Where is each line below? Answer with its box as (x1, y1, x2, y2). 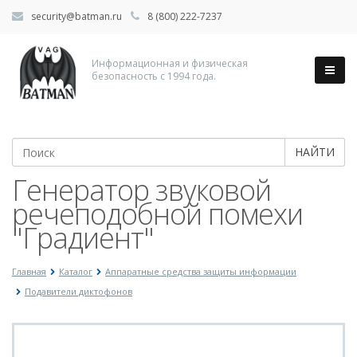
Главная (12, 265, 46, 277)
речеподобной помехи (12, 194, 303, 233)
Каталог (59, 265, 92, 277)
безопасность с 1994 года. (92, 69, 216, 83)
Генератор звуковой (12, 171, 271, 210)
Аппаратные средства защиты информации (105, 265, 296, 277)
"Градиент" (12, 218, 154, 257)
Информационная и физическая (92, 57, 248, 70)
